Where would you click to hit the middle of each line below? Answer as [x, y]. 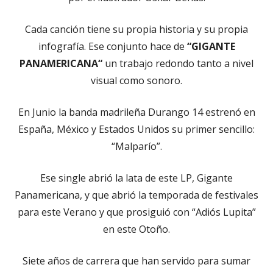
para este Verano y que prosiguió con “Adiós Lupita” [136, 212]
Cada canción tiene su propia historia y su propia [136, 29]
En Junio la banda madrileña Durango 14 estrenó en [136, 112]
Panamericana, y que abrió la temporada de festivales [136, 195]
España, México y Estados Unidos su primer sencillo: [136, 129]
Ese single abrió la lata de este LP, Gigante [136, 178]
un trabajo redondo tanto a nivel [178, 63]
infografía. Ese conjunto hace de [112, 46]
